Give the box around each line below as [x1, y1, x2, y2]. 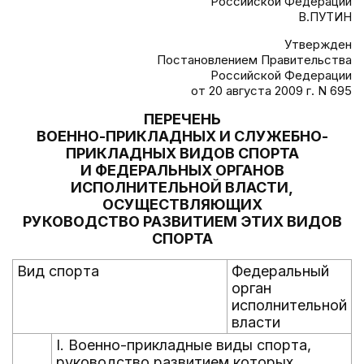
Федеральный [232, 262, 329, 279]
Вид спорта [17, 262, 99, 279]
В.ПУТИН [298, 9, 352, 24]
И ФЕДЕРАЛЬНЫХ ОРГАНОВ [80, 162, 284, 179]
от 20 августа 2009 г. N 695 [191, 83, 352, 98]
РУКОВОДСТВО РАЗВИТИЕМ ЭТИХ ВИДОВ [22, 213, 342, 230]
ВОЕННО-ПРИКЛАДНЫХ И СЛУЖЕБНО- [36, 128, 328, 145]
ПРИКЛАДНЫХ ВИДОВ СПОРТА [65, 145, 299, 162]
